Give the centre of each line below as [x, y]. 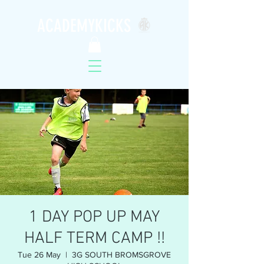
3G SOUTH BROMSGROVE [121, 255]
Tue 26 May [39, 255]
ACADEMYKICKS [84, 26]
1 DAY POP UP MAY [94, 218]
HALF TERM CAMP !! [94, 239]
